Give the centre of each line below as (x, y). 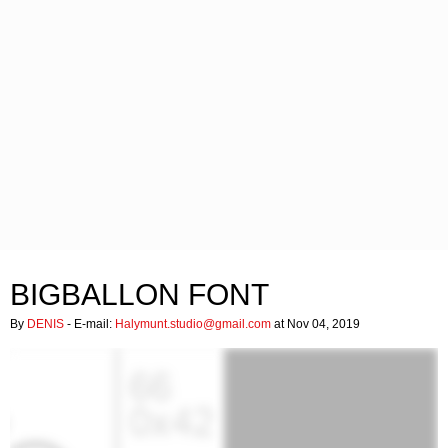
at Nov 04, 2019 (315, 324)
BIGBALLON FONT (139, 294)
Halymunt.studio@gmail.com (193, 324)
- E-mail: (89, 324)
